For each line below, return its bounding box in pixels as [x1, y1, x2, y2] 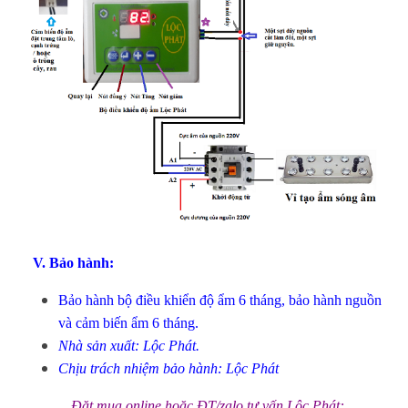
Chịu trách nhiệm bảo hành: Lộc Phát [58, 361, 279, 377]
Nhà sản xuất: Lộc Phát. [58, 338, 199, 354]
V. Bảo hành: [33, 255, 114, 271]
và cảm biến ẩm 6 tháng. [58, 315, 199, 331]
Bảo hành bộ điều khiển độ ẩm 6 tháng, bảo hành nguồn [58, 292, 382, 309]
